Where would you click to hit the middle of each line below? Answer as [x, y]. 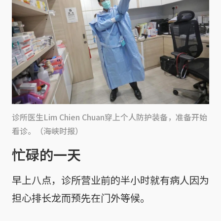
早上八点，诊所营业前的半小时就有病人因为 [110, 180]
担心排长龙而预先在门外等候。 [81, 197]
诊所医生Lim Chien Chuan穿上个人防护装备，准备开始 [110, 117]
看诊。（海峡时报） [47, 130]
